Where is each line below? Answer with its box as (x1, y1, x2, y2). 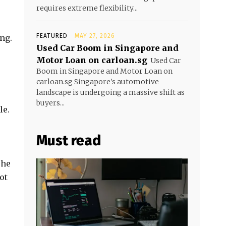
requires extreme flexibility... (36, 4, 138, 13)
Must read (36, 132, 101, 149)
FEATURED (36, 32, 68, 39)
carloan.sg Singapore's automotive (36, 77, 159, 86)
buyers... (36, 98, 65, 107)
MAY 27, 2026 (75, 32, 115, 39)
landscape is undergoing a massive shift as (36, 88, 185, 97)
